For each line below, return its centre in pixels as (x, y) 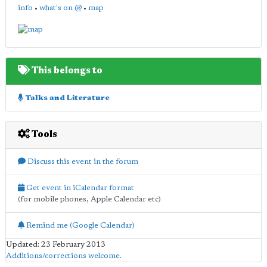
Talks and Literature (66, 98)
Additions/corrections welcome (63, 256)
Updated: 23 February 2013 (56, 244)
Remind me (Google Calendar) (80, 225)
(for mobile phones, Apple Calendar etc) (89, 199)
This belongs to (66, 71)
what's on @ (60, 8)
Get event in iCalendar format (79, 188)
